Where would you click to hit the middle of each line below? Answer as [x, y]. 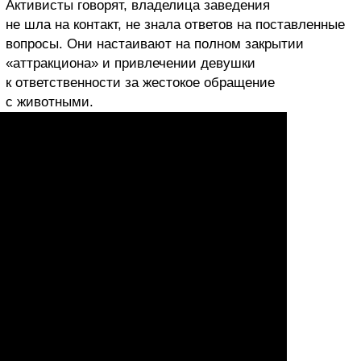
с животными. [50, 102]
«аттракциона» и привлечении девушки [131, 63]
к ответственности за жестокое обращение [140, 82]
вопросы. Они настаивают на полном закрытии [155, 44]
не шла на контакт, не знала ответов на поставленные [175, 24]
